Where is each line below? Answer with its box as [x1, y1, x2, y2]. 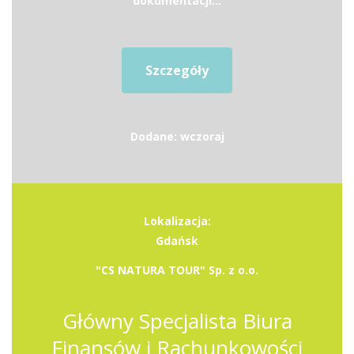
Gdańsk [156, 233, 198, 248]
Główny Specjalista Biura [62, 307, 292, 335]
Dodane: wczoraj [130, 129, 224, 144]
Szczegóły [145, 62, 209, 79]
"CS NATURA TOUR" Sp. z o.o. [96, 262, 258, 277]
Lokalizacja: [143, 213, 211, 228]
